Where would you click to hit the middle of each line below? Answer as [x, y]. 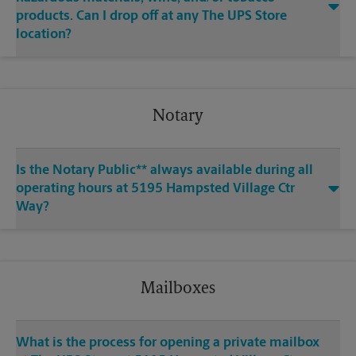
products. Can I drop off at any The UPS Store [151, 17]
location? [44, 35]
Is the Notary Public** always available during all [164, 171]
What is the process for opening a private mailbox [168, 343]
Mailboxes [178, 290]
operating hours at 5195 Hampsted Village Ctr [155, 189]
